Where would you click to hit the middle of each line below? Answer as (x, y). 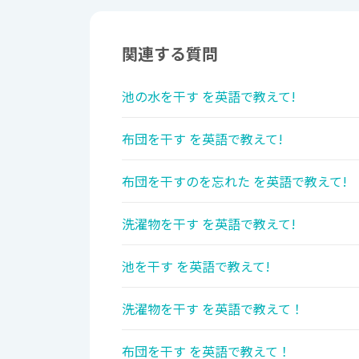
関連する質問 (170, 54)
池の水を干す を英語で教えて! (209, 97)
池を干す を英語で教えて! (196, 266)
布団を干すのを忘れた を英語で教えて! (234, 182)
